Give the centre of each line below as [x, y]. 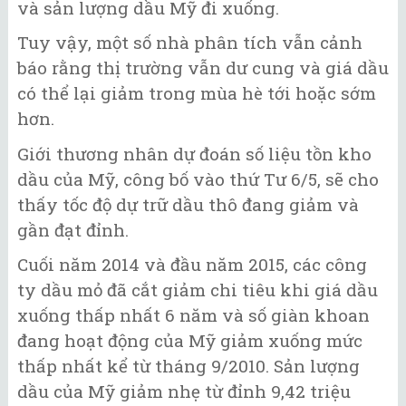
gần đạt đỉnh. [73, 229]
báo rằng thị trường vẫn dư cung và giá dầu [203, 68]
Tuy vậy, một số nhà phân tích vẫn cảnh [190, 42]
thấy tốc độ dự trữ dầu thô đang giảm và [188, 204]
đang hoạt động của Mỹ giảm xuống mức [190, 340]
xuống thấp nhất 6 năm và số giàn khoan [193, 315]
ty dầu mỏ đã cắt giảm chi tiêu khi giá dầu [198, 290]
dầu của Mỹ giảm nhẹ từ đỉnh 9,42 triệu [184, 391]
